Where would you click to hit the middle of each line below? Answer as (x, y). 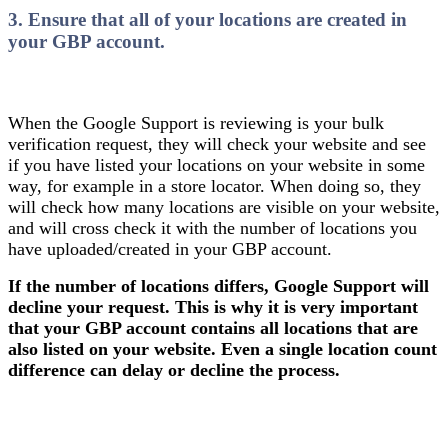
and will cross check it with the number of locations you (212, 227)
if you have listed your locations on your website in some (216, 164)
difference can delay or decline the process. (176, 369)
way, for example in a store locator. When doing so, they (214, 185)
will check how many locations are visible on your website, (224, 206)
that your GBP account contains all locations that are (213, 327)
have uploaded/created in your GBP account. (172, 248)
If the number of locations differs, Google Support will (218, 285)
